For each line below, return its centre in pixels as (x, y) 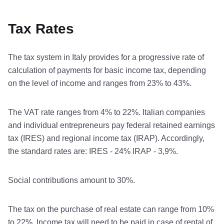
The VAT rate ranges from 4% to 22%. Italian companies (106, 112)
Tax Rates (41, 28)
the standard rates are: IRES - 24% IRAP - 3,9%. (93, 151)
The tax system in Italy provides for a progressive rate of (106, 57)
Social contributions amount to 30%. (71, 180)
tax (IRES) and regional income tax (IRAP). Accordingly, (106, 138)
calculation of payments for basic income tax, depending (107, 70)
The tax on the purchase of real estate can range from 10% (111, 209)
